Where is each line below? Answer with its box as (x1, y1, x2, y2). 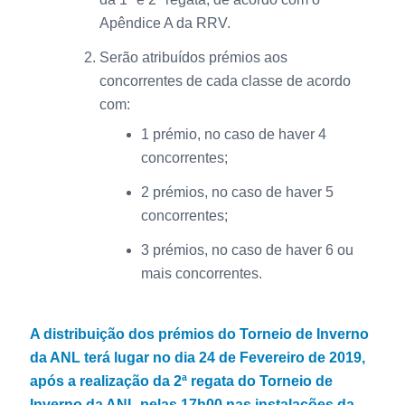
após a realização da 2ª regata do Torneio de (29, 373, 333, 390)
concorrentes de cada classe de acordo (99, 73, 351, 89)
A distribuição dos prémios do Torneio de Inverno (29, 326, 369, 343)
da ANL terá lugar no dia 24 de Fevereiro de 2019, (29, 350, 365, 366)
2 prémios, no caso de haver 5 (140, 184, 334, 201)
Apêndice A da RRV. (99, 15, 231, 32)
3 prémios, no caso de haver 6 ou (140, 242, 353, 259)
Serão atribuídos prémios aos (99, 50, 287, 66)
